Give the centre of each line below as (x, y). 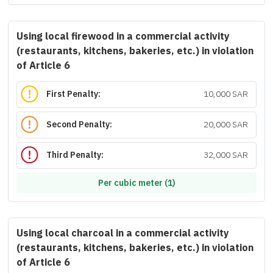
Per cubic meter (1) (136, 183)
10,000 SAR (225, 94)
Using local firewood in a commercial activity (123, 37)
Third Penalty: (75, 155)
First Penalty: (74, 94)
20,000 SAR (225, 125)
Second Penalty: (80, 125)
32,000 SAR (225, 155)
